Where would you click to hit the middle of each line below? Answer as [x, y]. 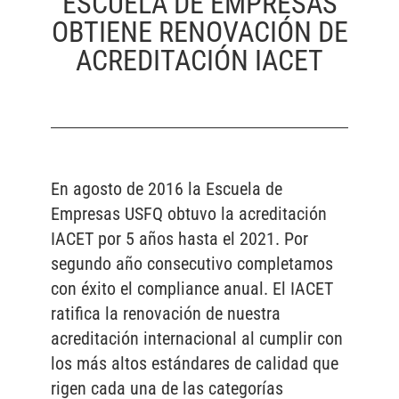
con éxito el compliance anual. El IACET [191, 289]
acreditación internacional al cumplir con [196, 339]
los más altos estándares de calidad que [194, 364]
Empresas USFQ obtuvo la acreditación [188, 214]
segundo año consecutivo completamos [191, 264]
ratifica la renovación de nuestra [165, 314]
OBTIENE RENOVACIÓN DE [199, 32]
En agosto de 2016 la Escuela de [166, 189]
